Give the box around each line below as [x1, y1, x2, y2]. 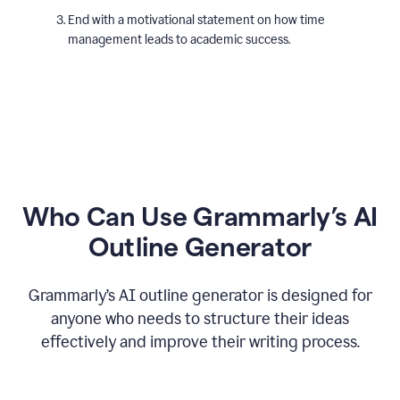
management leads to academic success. [68, 32, 290, 47]
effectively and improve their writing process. [40, 332, 360, 352]
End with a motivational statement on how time [68, 12, 325, 28]
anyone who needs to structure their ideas [51, 309, 349, 329]
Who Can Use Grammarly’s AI [21, 202, 379, 231]
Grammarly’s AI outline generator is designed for [28, 286, 372, 305]
